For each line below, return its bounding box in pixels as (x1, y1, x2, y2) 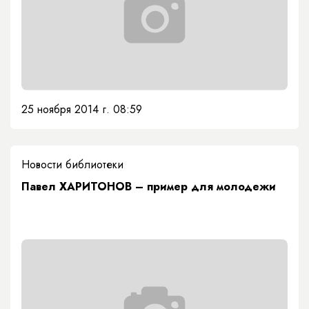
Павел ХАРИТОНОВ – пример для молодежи (21, 178, 276, 195)
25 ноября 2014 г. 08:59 (21, 101, 142, 117)
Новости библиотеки (21, 156, 123, 172)
